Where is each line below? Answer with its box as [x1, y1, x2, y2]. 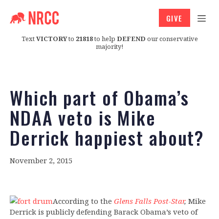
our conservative [145, 34, 198, 43]
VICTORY [36, 34, 67, 43]
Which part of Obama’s [10, 84, 189, 111]
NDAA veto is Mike [10, 104, 156, 131]
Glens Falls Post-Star [114, 196, 184, 206]
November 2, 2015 [10, 155, 72, 166]
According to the [53, 196, 114, 206]
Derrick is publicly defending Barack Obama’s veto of [10, 207, 197, 217]
